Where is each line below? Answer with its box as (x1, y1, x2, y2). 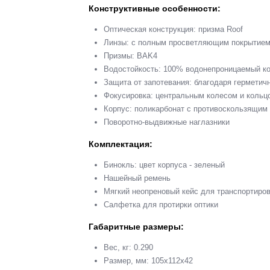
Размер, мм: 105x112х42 (104, 256, 193, 265)
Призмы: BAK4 (104, 51, 157, 60)
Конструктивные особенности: (89, 3, 221, 13)
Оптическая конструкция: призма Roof (104, 24, 243, 34)
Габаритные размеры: (89, 221, 184, 231)
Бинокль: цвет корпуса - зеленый (104, 160, 225, 169)
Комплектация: (89, 139, 152, 149)
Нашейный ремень (104, 173, 171, 183)
